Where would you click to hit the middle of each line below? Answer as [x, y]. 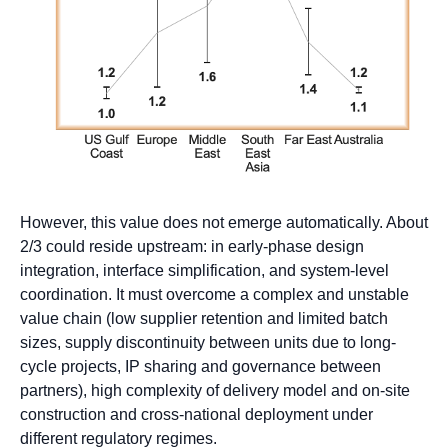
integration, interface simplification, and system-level [204, 271]
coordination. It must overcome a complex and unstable [214, 295]
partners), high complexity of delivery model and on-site [215, 391]
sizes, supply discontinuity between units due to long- [208, 343]
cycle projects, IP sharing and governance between [200, 367]
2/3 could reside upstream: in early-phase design [192, 247]
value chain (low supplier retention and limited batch [204, 319]
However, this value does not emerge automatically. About [224, 223]
